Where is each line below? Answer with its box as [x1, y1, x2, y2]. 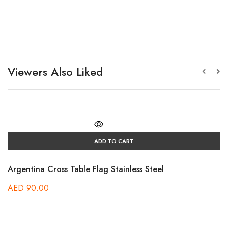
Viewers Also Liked [8, 64, 103, 80]
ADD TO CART [94, 137, 134, 145]
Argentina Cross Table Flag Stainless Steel [8, 163, 164, 175]
